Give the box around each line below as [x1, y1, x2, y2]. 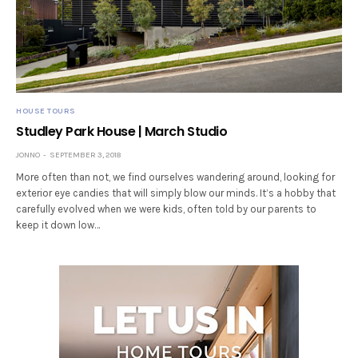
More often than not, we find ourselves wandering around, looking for [16, 170, 336, 183]
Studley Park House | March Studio [16, 121, 228, 141]
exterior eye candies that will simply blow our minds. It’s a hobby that [16, 186, 336, 199]
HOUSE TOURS [16, 105, 76, 116]
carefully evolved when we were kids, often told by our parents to [16, 202, 317, 215]
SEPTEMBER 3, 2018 [50, 149, 121, 160]
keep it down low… [16, 218, 101, 231]
